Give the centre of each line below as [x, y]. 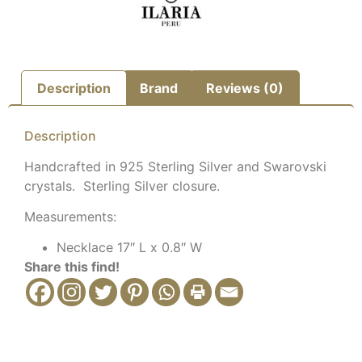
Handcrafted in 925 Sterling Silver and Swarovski [175, 166]
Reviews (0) [244, 88]
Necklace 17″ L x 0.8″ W [129, 248]
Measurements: [70, 217]
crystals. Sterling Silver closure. [122, 185]
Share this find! [72, 267]
